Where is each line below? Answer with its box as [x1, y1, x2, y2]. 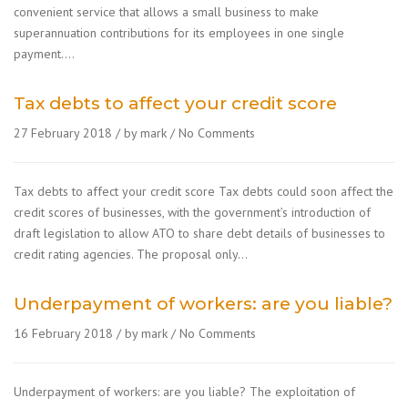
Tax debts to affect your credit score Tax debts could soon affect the [14, 183, 393, 199]
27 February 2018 [14, 125, 112, 141]
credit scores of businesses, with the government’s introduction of [14, 204, 371, 220]
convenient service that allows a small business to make [14, 4, 319, 20]
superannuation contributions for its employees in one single [14, 25, 344, 41]
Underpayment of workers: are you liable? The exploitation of [14, 383, 355, 400]
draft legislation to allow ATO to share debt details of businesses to [14, 225, 385, 241]
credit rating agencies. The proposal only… [14, 246, 248, 262]
